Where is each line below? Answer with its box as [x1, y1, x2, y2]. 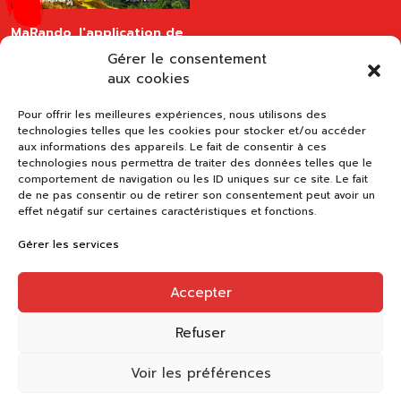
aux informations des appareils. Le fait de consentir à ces [18, 139, 327, 155]
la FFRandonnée [11, 41, 119, 61]
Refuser [175, 322, 226, 343]
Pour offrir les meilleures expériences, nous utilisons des [18, 107, 327, 123]
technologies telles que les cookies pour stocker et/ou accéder [18, 123, 366, 139]
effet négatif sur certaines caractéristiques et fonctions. [18, 203, 316, 219]
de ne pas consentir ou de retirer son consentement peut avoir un [18, 187, 375, 203]
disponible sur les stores [11, 60, 181, 80]
